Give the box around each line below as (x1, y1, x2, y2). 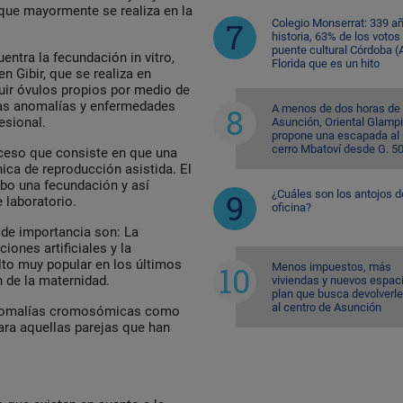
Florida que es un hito (271, 56, 380, 70)
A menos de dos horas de (271, 101, 400, 115)
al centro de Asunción (271, 300, 381, 314)
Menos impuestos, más (271, 259, 391, 273)
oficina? (271, 200, 311, 214)
